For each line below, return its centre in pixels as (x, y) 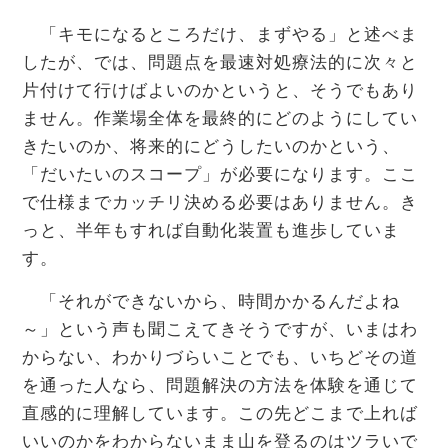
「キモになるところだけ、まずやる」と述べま (220, 35)
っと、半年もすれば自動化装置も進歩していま (211, 231)
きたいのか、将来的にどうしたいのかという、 (211, 147)
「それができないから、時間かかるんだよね (211, 302)
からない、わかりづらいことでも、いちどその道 (220, 358)
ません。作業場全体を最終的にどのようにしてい (220, 119)
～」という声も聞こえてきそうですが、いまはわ (220, 330)
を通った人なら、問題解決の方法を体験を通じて (220, 386)
